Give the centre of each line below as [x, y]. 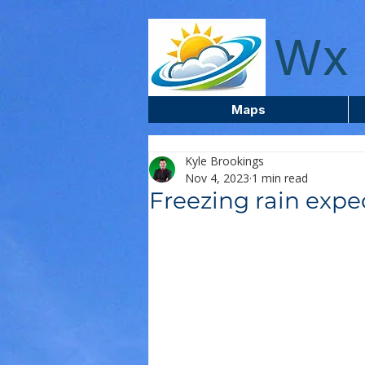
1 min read [280, 178]
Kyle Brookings [224, 161]
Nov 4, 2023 [217, 178]
